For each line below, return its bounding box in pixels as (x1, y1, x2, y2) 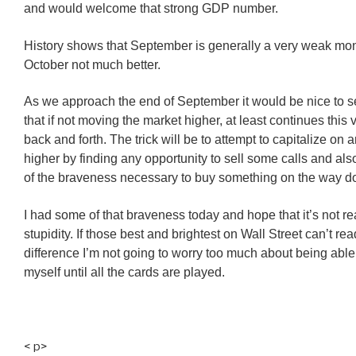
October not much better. (24, 57, 161, 72)
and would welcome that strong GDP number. (24, 2, 278, 16)
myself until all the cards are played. (24, 265, 225, 279)
